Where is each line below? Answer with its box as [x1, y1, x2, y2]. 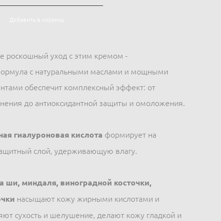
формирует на [102, 130, 156, 139]
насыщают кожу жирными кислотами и [14, 194, 159, 203]
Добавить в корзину [9, 16, 65, 23]
